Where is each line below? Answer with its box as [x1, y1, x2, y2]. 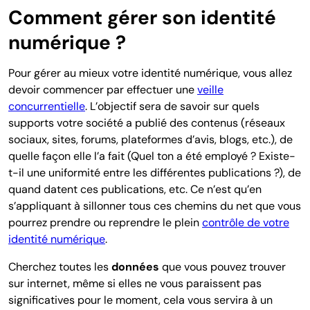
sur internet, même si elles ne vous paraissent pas [8, 275, 262, 291]
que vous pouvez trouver [159, 259, 286, 274]
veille [197, 82, 224, 97]
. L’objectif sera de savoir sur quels [85, 98, 259, 113]
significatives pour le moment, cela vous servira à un [8, 292, 273, 307]
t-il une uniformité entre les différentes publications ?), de [8, 165, 301, 180]
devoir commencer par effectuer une [8, 82, 197, 97]
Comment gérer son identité [8, 4, 276, 30]
